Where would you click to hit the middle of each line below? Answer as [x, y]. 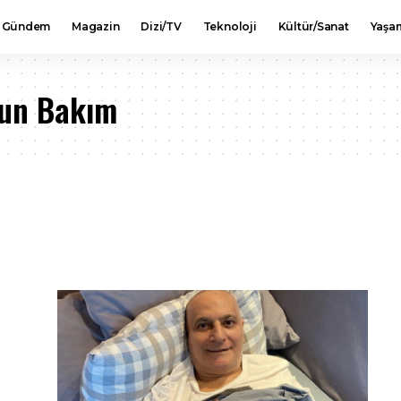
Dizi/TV [161, 26]
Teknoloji [230, 26]
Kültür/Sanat [313, 26]
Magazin [96, 26]
